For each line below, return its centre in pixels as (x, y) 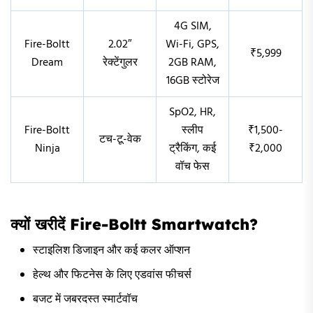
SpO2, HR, (192, 113)
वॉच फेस (192, 167)
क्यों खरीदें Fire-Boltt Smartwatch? (134, 225)
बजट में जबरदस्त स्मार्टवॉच (85, 300)
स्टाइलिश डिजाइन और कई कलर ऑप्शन (111, 251)
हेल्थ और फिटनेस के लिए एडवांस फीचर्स (112, 276)
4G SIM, (192, 27)
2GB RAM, (192, 63)
